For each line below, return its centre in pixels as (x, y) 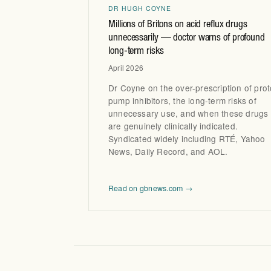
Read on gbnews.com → (150, 188)
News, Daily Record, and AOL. (168, 152)
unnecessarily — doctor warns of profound (187, 38)
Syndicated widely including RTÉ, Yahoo (187, 139)
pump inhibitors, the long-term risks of (182, 101)
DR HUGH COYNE (140, 8)
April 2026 (126, 67)
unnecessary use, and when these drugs (188, 113)
